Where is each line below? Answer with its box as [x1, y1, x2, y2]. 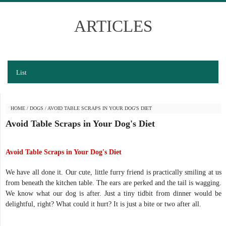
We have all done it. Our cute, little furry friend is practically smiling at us [6, 168, 221, 176]
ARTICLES [74, 17, 152, 35]
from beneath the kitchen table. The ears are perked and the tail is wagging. [6, 179, 221, 187]
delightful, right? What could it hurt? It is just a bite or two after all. [6, 200, 205, 208]
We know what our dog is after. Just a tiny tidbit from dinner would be [6, 189, 221, 197]
